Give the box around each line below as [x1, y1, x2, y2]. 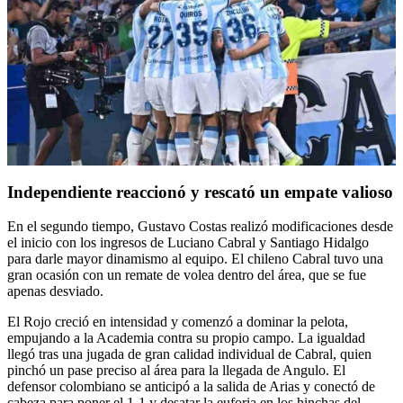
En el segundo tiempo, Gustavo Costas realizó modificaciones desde [7, 219, 393, 235]
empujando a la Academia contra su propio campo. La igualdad [7, 330, 365, 346]
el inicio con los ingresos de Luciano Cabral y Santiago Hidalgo [7, 235, 369, 251]
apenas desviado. [7, 283, 103, 300]
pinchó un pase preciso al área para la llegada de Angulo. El [7, 363, 345, 379]
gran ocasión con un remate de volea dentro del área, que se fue [7, 267, 366, 283]
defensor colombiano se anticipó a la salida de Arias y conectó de [7, 379, 375, 395]
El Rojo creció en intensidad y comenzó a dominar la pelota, [7, 314, 348, 330]
